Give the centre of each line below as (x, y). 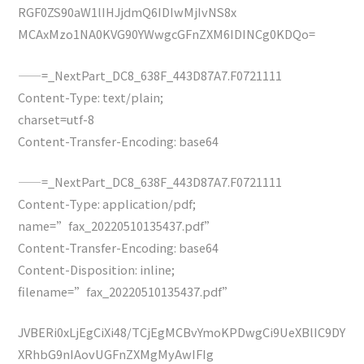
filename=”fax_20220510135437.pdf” (126, 291)
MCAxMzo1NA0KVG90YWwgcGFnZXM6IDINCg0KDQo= (167, 34)
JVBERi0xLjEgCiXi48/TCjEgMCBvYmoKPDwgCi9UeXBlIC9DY (182, 332)
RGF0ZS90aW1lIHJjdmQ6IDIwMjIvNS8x (128, 12)
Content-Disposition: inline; (97, 269)
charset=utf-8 (56, 119)
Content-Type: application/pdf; (107, 203)
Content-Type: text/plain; (91, 97)
